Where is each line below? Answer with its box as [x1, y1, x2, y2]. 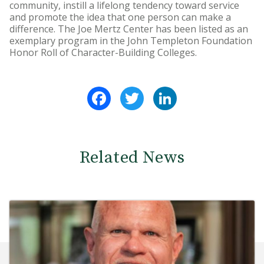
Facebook [111, 85, 154, 98]
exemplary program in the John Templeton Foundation [9, 34, 252, 48]
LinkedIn [177, 85, 215, 98]
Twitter [144, 85, 180, 98]
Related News [79, 147, 185, 169]
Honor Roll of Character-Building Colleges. [9, 46, 197, 60]
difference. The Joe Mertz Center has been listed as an [9, 22, 248, 36]
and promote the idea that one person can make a [9, 11, 231, 24]
